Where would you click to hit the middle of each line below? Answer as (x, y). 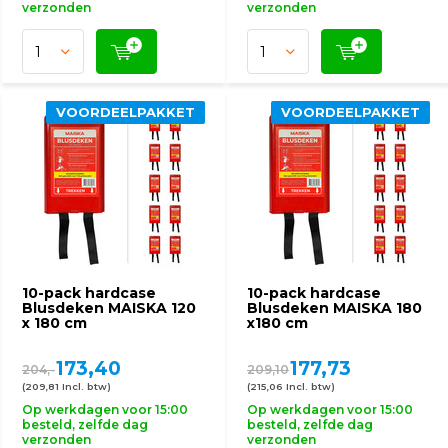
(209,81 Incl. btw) (66, 386)
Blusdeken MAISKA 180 (334, 308)
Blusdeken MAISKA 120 (109, 308)
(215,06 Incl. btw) (291, 386)
